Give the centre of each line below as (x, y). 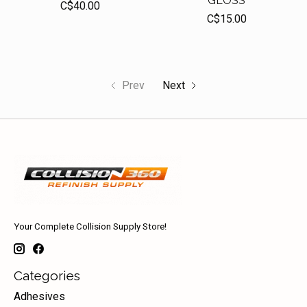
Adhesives (39, 297)
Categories (47, 275)
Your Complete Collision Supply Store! (90, 227)
